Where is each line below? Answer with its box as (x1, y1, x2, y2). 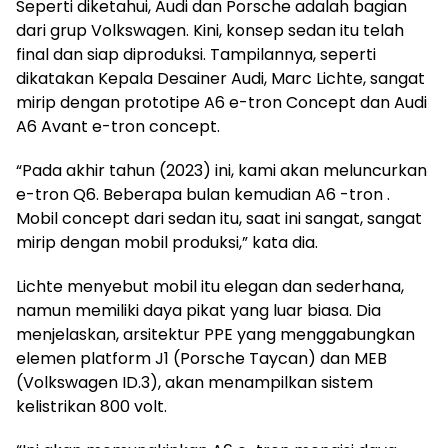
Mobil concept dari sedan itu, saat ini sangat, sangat (16, 206, 422, 230)
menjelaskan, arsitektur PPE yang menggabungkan (16, 322, 415, 346)
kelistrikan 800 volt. (16, 394, 167, 418)
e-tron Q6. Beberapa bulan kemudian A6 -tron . (16, 182, 390, 206)
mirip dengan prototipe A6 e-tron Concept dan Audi (16, 90, 427, 114)
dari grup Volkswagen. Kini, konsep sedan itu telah (16, 18, 404, 42)
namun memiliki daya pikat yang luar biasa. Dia (16, 298, 381, 322)
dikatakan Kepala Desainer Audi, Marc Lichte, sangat (16, 66, 425, 90)
